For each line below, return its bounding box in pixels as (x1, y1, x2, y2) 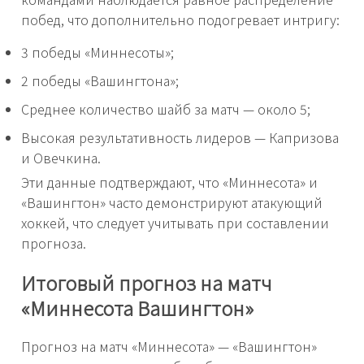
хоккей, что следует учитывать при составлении (21, 212, 329, 232)
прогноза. (21, 232, 86, 253)
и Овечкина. (21, 147, 101, 167)
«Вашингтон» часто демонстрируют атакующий (21, 192, 323, 212)
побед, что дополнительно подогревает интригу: (21, 9, 340, 29)
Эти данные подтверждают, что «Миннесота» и (21, 171, 318, 192)
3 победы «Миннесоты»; (21, 41, 174, 62)
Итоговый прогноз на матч (21, 267, 272, 297)
